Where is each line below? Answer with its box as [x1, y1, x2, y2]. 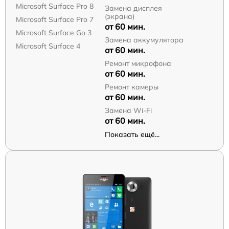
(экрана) [104, 11, 134, 21]
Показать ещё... [104, 129, 159, 139]
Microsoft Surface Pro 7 [16, 14, 94, 24]
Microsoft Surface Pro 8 [16, 1, 94, 11]
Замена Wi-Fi [104, 105, 152, 115]
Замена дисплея [104, 3, 162, 13]
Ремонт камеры [104, 82, 158, 91]
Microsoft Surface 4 [16, 41, 80, 51]
